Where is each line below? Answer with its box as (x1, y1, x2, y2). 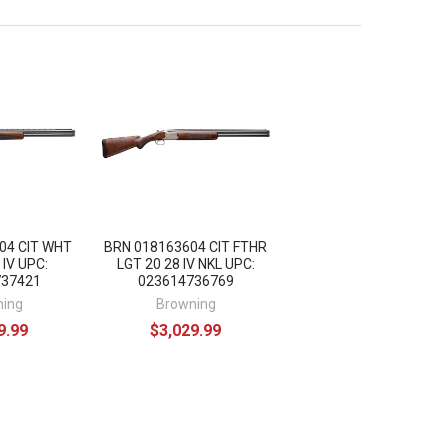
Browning (155, 295, 216, 312)
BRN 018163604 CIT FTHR (104, 238, 268, 255)
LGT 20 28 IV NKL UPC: (116, 255, 255, 272)
